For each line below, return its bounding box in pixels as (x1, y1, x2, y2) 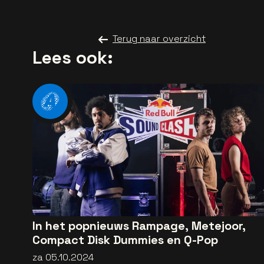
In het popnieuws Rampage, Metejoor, (32, 218, 246, 234)
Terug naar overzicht (113, 32, 206, 45)
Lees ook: (32, 45, 113, 69)
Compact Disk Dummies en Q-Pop (32, 232, 218, 248)
